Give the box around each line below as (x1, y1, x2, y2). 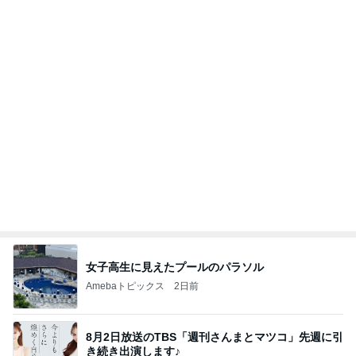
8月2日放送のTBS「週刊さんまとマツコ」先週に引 (86, 330, 343, 343)
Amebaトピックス (86, 280, 164, 292)
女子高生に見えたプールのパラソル (86, 260, 264, 273)
